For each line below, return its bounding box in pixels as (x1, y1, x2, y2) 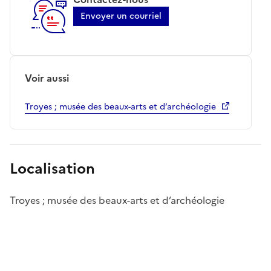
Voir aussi (25, 70, 69, 85)
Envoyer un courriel (80, 9, 162, 22)
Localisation (10, 157, 95, 180)
